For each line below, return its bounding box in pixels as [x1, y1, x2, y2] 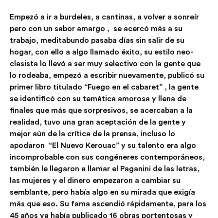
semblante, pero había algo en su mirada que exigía [10, 188, 195, 196]
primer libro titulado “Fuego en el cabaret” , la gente [10, 83, 199, 91]
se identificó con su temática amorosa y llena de [10, 95, 186, 103]
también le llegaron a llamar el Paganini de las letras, [10, 165, 200, 173]
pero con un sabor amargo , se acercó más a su [10, 25, 182, 33]
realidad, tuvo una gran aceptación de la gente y [10, 118, 186, 126]
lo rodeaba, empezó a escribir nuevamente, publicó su [10, 72, 204, 79]
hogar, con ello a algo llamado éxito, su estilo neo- [10, 48, 194, 56]
